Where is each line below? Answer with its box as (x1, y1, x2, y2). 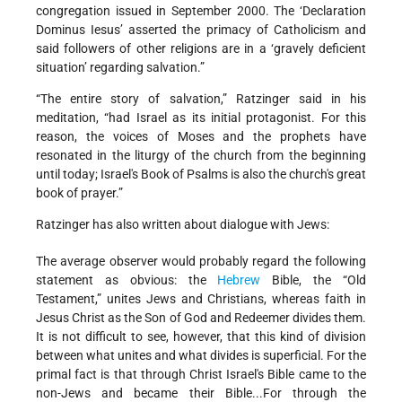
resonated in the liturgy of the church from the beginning (36, 147, 366, 162)
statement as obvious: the (36, 272, 218, 287)
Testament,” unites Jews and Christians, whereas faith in (36, 291, 366, 306)
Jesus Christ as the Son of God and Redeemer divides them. (36, 310, 366, 325)
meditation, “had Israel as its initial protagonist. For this (36, 109, 366, 125)
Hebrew (217, 272, 261, 287)
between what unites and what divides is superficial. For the (36, 347, 366, 363)
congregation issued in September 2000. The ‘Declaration (36, 3, 366, 18)
